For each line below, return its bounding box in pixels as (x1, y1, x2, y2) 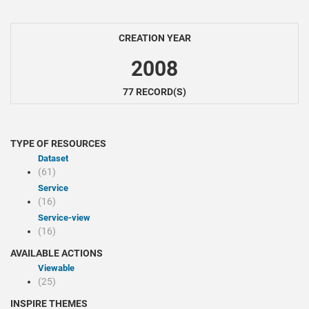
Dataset (43, 153, 68, 163)
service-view (43, 212, 90, 223)
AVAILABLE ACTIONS (10, 248, 103, 259)
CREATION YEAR (118, 32, 191, 43)
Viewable (44, 263, 74, 273)
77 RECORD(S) (123, 86, 186, 97)
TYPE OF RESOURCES (10, 138, 106, 149)
